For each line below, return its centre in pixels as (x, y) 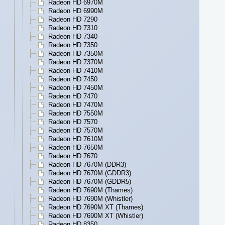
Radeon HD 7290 (73, 20)
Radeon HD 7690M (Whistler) (90, 199)
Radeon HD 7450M (76, 88)
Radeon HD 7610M (76, 139)
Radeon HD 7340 (73, 37)
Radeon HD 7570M (76, 131)
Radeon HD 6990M (76, 11)
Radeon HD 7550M (76, 114)
